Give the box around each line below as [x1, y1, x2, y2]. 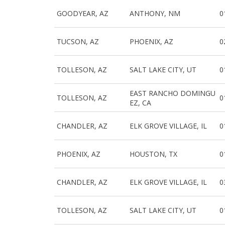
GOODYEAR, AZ [57, 9, 108, 18]
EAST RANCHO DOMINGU [130, 88, 216, 98]
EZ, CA [130, 97, 152, 107]
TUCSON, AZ [57, 37, 99, 46]
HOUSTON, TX [130, 149, 178, 159]
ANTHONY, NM [130, 9, 181, 18]
